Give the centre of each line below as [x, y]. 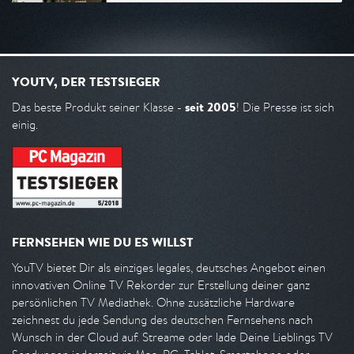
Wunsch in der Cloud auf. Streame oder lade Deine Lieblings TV [172, 337]
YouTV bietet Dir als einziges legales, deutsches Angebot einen [169, 268]
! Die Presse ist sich [285, 107]
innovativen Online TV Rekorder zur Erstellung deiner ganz [161, 285]
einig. [25, 124]
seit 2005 [211, 107]
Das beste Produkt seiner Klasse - [98, 107]
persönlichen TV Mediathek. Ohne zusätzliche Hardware [153, 303]
